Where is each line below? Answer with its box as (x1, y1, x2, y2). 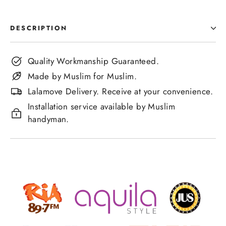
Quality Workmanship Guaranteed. (28, 55, 159, 68)
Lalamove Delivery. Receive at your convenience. (28, 85, 213, 98)
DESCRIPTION (10, 23, 68, 33)
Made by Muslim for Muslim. (28, 70, 137, 83)
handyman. (28, 113, 69, 126)
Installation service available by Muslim (28, 100, 175, 113)
